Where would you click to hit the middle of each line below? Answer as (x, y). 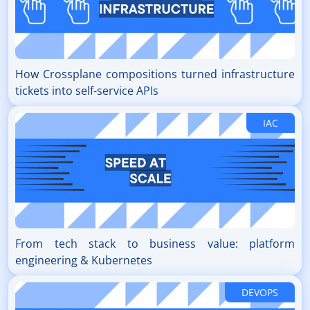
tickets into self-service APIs (87, 91)
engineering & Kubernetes (84, 261)
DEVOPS (260, 293)
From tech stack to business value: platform (155, 244)
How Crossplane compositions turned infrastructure (155, 74)
